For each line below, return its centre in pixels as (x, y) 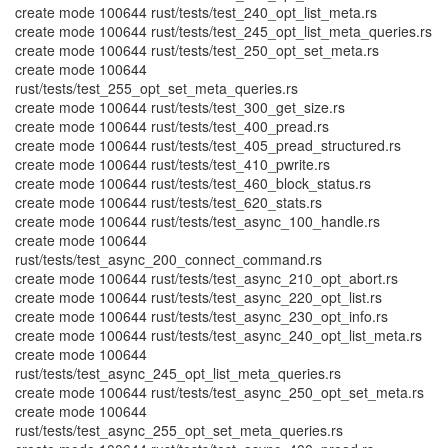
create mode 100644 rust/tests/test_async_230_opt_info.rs (201, 316)
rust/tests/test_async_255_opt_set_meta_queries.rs (179, 430)
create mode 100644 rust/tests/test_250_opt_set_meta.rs (197, 50)
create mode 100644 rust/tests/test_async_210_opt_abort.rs (206, 278)
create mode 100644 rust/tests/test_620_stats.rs (168, 202)
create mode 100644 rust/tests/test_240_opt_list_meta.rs (196, 12)
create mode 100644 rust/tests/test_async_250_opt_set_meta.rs (219, 392)
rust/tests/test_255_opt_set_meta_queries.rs (156, 88)
